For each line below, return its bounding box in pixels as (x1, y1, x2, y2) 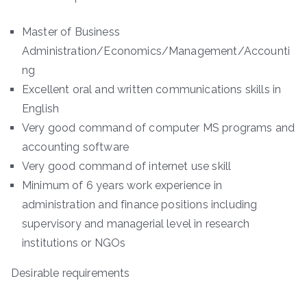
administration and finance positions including (22, 198, 258, 212)
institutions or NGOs (22, 236, 126, 250)
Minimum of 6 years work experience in (22, 179, 222, 193)
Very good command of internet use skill (22, 160, 232, 173)
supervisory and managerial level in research (22, 217, 250, 231)
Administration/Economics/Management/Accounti (22, 45, 291, 58)
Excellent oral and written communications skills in (22, 83, 282, 97)
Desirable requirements (11, 267, 130, 280)
